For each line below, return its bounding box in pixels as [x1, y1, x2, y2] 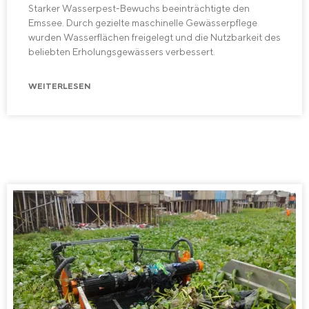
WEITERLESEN [28, 81, 91, 92]
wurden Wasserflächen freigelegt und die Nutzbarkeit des [28, 31, 281, 43]
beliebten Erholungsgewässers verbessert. [28, 46, 215, 57]
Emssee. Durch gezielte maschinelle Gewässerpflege [28, 17, 257, 28]
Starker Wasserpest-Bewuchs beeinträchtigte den [28, 2, 250, 14]
